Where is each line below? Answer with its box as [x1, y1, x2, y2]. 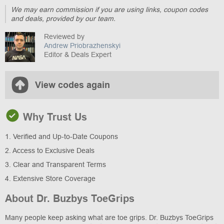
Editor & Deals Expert [44, 50, 111, 59]
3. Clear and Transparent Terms [5, 160, 106, 169]
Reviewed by [44, 32, 84, 41]
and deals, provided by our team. [11, 14, 115, 23]
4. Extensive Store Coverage [5, 174, 95, 183]
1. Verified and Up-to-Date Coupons [5, 132, 118, 141]
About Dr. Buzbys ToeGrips [5, 193, 134, 204]
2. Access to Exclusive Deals [5, 146, 94, 155]
